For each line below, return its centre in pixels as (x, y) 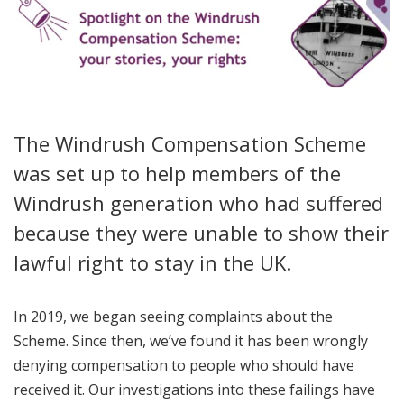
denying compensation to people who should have (184, 366)
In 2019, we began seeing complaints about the (173, 317)
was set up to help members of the (177, 174)
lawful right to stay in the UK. (152, 263)
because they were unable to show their (201, 233)
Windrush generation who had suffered (198, 203)
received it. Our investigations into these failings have (194, 390)
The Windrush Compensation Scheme (190, 144)
